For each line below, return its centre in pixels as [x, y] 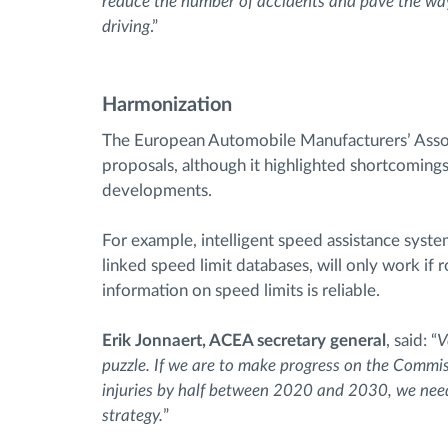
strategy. [132, 416]
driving [126, 26]
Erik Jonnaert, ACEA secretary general [244, 341]
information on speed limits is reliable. [241, 291]
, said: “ [411, 341]
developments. [157, 191]
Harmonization [167, 104]
